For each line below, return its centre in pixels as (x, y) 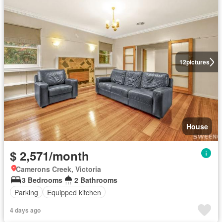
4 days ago (25, 210)
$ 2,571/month (50, 156)
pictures (198, 62)
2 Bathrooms (96, 180)
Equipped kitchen (74, 192)
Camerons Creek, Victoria (58, 169)
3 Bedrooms (42, 180)
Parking (26, 192)
